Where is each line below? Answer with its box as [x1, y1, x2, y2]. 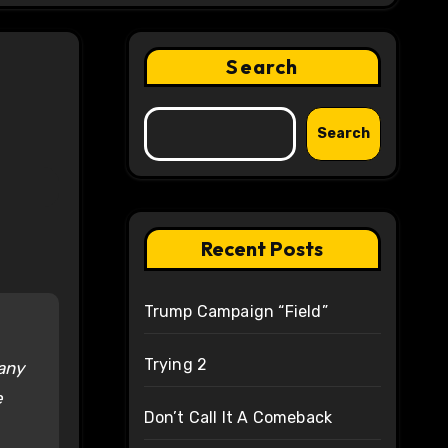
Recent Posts [201, 236, 324, 262]
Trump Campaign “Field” [143, 302, 328, 322]
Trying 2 [143, 355, 208, 375]
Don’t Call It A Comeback [143, 408, 333, 428]
